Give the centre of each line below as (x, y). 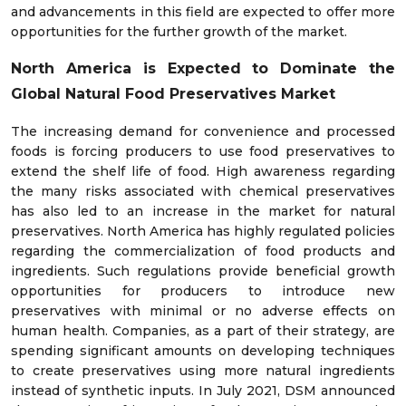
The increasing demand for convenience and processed (203, 132)
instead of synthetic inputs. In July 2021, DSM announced (203, 391)
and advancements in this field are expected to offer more (203, 12)
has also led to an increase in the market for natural (203, 212)
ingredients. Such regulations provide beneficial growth (203, 271)
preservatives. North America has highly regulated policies (203, 232)
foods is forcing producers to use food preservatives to (203, 152)
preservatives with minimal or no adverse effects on (203, 311)
